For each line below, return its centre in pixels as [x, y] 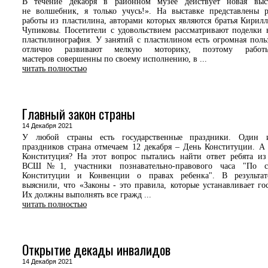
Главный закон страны [79, 114]
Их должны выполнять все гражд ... [87, 195]
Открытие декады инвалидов [96, 249]
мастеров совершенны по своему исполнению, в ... [115, 59]
